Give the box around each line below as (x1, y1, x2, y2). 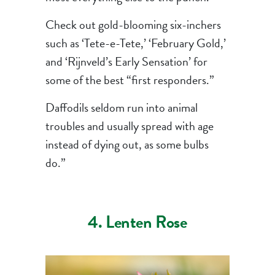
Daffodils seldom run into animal (45, 98, 198, 117)
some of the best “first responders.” (45, 70, 214, 89)
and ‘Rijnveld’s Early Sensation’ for (45, 52, 207, 71)
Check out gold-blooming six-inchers (45, 15, 221, 34)
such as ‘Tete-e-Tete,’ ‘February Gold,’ (45, 33, 226, 52)
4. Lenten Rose (88, 209, 187, 234)
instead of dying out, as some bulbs (45, 134, 209, 153)
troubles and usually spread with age (45, 116, 214, 135)
